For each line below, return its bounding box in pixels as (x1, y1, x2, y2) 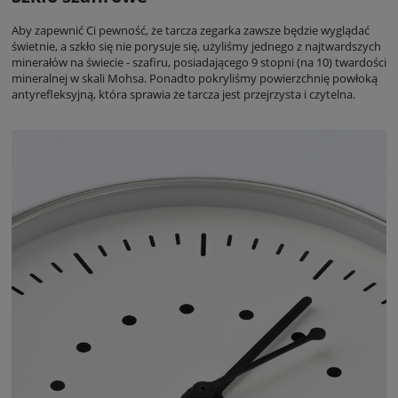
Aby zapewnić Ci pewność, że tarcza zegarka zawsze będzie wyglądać (12, 21, 370, 38)
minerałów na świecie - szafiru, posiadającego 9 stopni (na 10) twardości (12, 53, 386, 70)
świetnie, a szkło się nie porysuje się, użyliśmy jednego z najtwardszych (12, 37, 381, 54)
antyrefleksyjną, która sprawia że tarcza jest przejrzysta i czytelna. (12, 85, 355, 102)
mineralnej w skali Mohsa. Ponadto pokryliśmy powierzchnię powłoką (12, 69, 378, 86)
